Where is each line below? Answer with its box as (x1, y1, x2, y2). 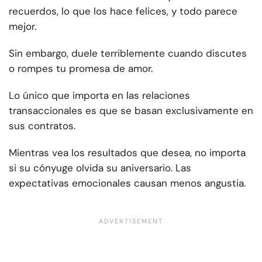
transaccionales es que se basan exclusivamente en (9, 104, 253, 118)
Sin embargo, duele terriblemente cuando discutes (9, 47, 247, 60)
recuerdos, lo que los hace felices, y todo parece (9, 5, 237, 18)
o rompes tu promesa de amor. (9, 62, 153, 75)
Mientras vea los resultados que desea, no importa (9, 146, 246, 160)
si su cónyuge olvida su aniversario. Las (9, 161, 191, 175)
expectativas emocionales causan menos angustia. (9, 177, 246, 190)
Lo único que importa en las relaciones (9, 89, 190, 102)
